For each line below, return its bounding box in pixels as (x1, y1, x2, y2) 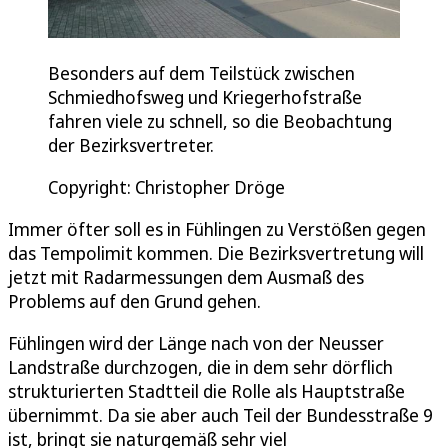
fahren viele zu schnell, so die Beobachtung (48, 109, 392, 134)
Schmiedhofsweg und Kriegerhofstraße (48, 85, 362, 110)
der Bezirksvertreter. (48, 133, 214, 158)
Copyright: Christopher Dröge (48, 175, 285, 200)
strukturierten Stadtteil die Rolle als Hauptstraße (8, 379, 405, 404)
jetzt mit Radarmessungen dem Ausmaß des (8, 265, 364, 290)
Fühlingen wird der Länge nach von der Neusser (8, 331, 384, 356)
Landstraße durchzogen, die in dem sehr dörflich (8, 355, 393, 380)
